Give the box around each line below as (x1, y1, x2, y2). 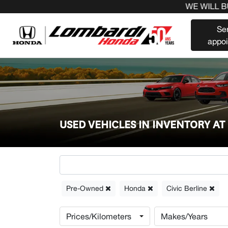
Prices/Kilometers (66, 212, 131, 221)
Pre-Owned (66, 184, 105, 193)
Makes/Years (161, 212, 208, 221)
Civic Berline (166, 184, 209, 193)
